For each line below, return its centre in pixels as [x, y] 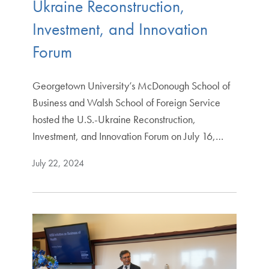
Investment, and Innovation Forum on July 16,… [128, 136]
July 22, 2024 [58, 163]
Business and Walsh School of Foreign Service [126, 102]
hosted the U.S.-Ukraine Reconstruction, [114, 119]
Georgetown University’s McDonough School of [131, 85]
